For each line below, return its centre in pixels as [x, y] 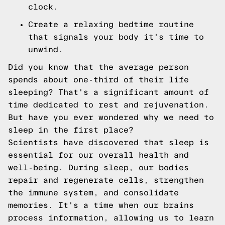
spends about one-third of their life [98, 80]
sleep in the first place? [71, 130]
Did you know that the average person [98, 67]
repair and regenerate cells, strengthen [106, 180]
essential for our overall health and [98, 155]
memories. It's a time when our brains [101, 205]
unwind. [46, 49]
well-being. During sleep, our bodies [98, 167]
